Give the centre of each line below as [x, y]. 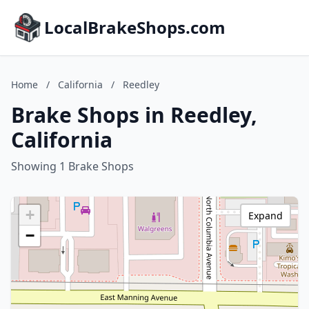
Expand [266, 216]
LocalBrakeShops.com [135, 27]
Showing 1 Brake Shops [72, 166]
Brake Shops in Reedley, [134, 115]
